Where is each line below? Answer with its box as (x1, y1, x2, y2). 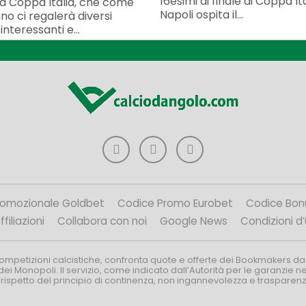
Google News (159, 214, 227, 229)
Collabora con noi (57, 214, 147, 229)
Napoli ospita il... (160, 6, 243, 23)
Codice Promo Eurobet (117, 196, 233, 211)
